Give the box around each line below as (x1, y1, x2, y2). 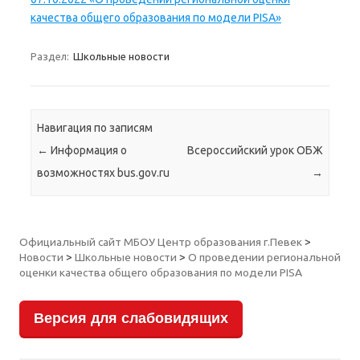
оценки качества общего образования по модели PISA (19, 266, 302, 280)
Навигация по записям (37, 121, 153, 134)
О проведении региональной (188, 251, 341, 264)
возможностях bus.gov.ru (37, 166, 170, 179)
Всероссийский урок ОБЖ (186, 143, 323, 157)
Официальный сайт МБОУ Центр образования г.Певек (19, 235, 302, 249)
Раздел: (31, 51, 72, 63)
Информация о (48, 143, 128, 157)
